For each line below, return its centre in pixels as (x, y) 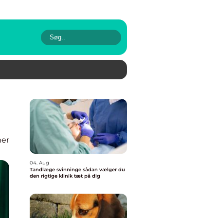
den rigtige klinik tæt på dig (65, 176)
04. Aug (39, 163)
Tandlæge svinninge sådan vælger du (56, 170)
